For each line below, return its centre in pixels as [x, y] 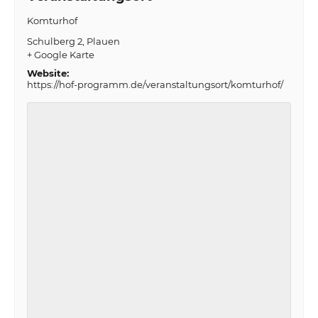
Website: [48, 73]
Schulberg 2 [54, 42]
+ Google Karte [60, 55]
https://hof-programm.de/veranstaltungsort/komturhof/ [155, 85]
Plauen [103, 42]
